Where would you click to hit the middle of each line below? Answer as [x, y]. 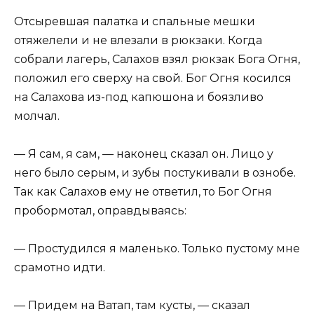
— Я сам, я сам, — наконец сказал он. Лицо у [144, 153]
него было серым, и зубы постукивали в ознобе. [155, 172]
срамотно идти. [60, 267]
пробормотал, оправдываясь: [100, 210]
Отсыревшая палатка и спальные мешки [135, 21]
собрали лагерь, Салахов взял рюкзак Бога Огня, [157, 59]
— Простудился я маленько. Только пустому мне [157, 248]
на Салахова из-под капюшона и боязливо [139, 97]
